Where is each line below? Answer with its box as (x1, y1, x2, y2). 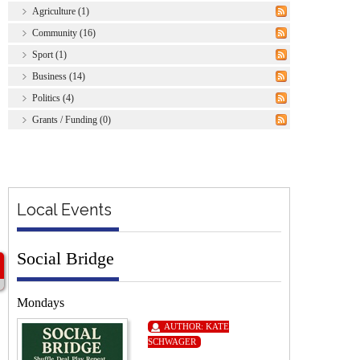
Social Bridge (17, 247, 114, 268)
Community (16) (32, 27, 96, 39)
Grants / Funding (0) (32, 113, 111, 125)
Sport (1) (32, 48, 67, 60)
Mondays (17, 295, 64, 309)
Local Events (17, 199, 112, 219)
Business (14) (32, 70, 85, 82)
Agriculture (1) (32, 5, 89, 17)
